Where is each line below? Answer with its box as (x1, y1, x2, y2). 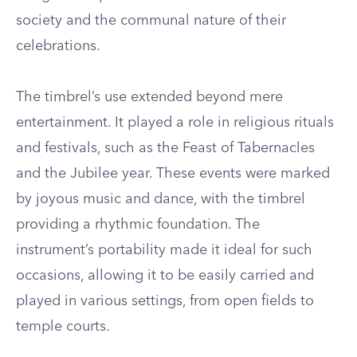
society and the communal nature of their (16, 14, 286, 28)
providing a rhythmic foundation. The (16, 218, 260, 232)
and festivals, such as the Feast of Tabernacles (16, 141, 315, 155)
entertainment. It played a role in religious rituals (16, 116, 334, 130)
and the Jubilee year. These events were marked (16, 167, 330, 181)
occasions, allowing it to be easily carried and (16, 269, 314, 283)
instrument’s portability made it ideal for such (16, 243, 312, 257)
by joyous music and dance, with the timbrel (16, 192, 305, 206)
